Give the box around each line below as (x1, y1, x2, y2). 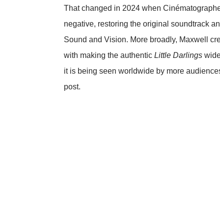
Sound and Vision (64, 35, 126, 44)
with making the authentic (64, 51, 154, 59)
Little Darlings (154, 51, 202, 59)
